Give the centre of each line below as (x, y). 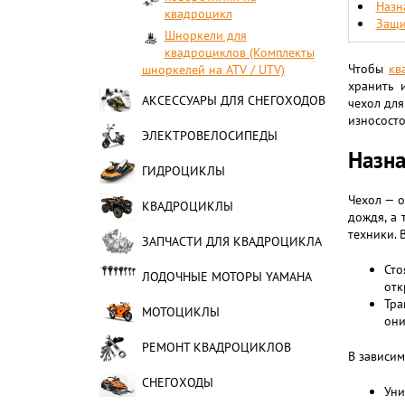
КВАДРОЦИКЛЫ (187, 206)
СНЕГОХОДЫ (177, 382)
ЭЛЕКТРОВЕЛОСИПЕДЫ (209, 136)
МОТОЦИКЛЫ (180, 312)
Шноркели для (205, 35)
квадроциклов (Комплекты (239, 52)
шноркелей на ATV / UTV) (213, 70)
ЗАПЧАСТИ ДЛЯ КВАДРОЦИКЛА (231, 241)
